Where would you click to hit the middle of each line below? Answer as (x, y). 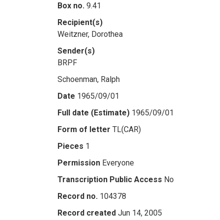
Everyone (118, 163)
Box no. (71, 6)
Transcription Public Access (110, 179)
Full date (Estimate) (94, 113)
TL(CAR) (127, 129)
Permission (79, 163)
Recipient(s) (80, 22)
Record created (87, 213)
